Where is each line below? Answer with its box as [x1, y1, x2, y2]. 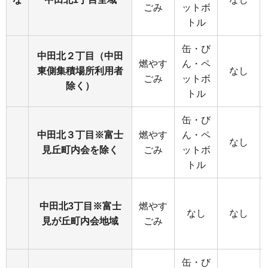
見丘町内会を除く [42, 145, 118, 155]
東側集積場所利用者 [37, 66, 123, 76]
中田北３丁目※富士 [37, 130, 123, 140]
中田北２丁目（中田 [37, 51, 123, 61]
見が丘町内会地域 [42, 216, 118, 226]
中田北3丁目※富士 [39, 201, 121, 211]
